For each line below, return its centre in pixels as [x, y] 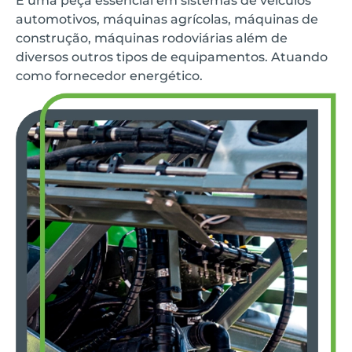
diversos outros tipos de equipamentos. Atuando [172, 57]
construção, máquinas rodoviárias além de [152, 38]
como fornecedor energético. [109, 76]
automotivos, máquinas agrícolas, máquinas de [167, 20]
